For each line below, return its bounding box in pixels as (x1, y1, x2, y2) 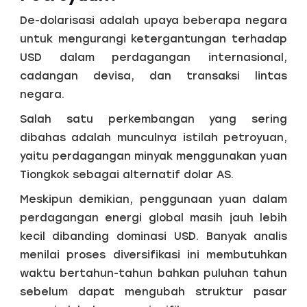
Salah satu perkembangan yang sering (19, 112, 288, 126)
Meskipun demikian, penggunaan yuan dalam (19, 193, 288, 206)
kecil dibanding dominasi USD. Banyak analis (19, 230, 288, 243)
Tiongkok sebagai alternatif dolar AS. (19, 168, 234, 182)
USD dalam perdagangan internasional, (19, 51, 288, 64)
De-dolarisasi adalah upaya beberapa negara (19, 14, 288, 27)
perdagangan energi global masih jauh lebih (19, 211, 288, 225)
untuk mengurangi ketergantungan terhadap (19, 32, 288, 46)
